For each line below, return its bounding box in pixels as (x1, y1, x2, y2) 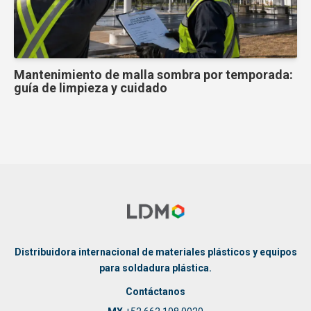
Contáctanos (126, 285, 185, 297)
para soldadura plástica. (99, 262, 212, 274)
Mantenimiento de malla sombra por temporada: (14, 67, 293, 82)
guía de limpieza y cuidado (14, 80, 167, 95)
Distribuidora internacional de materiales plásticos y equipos (14, 246, 297, 258)
